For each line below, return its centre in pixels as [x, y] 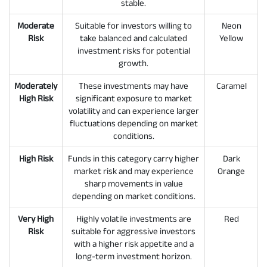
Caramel [231, 85]
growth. [133, 63]
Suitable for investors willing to [133, 25]
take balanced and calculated [133, 38]
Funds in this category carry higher [133, 158]
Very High [36, 218]
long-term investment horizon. [133, 256]
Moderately [36, 85]
